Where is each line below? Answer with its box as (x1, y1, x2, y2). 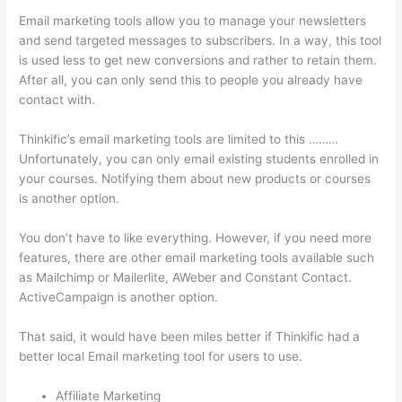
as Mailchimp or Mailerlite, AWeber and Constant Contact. (19, 269, 353, 284)
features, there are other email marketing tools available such (19, 249, 375, 265)
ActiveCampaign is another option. (19, 289, 219, 304)
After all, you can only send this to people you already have (19, 73, 363, 88)
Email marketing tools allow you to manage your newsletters (19, 13, 367, 29)
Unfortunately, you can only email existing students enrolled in (19, 152, 380, 167)
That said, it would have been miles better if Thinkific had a (19, 328, 361, 344)
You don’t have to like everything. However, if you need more (19, 230, 372, 245)
